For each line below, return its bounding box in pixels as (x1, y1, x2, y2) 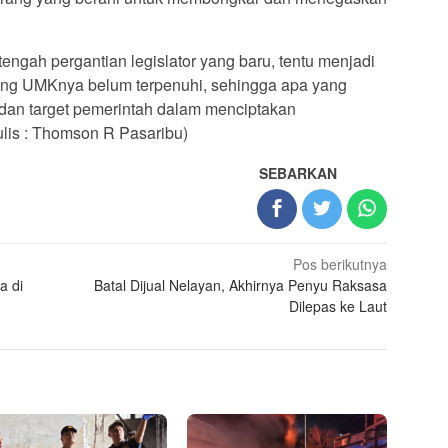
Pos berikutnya (293, 254, 388, 275)
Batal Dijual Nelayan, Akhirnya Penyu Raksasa (94, 275, 388, 296)
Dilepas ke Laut (289, 296, 388, 317)
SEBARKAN (259, 163, 338, 184)
